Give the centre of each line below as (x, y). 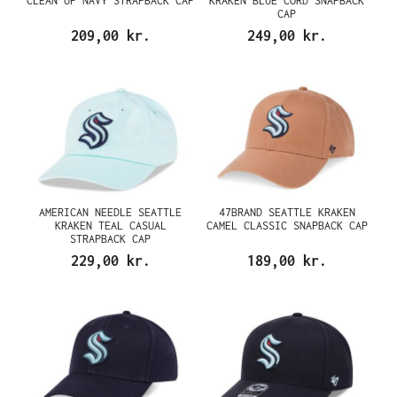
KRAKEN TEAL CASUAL (110, 225)
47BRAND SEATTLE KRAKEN (287, 212)
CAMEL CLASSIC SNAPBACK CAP (287, 225)
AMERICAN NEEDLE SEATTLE (110, 212)
